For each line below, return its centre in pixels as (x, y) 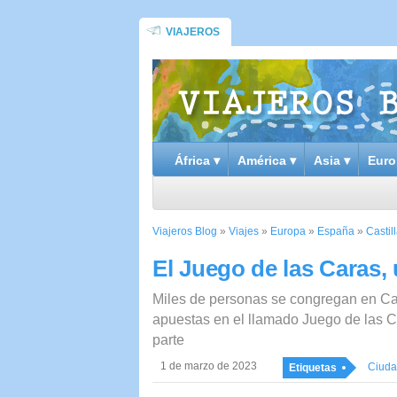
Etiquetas (313, 368)
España (336, 231)
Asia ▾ (332, 160)
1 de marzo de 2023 (209, 366)
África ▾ (197, 160)
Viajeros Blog (185, 231)
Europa (288, 231)
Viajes (244, 231)
